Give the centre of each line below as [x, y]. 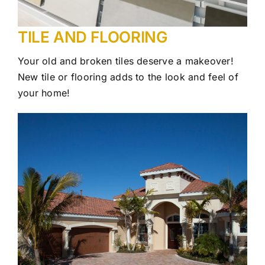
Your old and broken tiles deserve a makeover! [126, 61]
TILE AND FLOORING [93, 37]
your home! [44, 93]
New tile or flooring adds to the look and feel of [128, 77]
